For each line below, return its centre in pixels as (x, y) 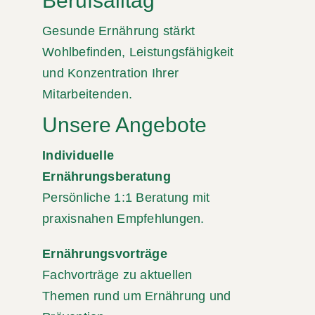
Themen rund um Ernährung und (137, 296)
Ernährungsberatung (107, 177)
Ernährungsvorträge (105, 254)
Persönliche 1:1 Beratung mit (126, 198)
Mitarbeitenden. (88, 95)
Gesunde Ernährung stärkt (119, 31)
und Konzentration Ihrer (111, 73)
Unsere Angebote (124, 125)
